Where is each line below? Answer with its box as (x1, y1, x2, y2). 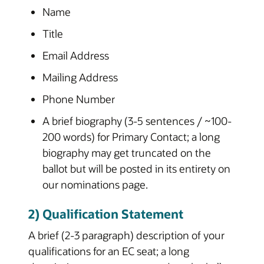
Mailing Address (42, 70, 118, 84)
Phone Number (42, 91, 115, 106)
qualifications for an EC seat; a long (28, 244, 189, 258)
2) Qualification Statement (28, 205, 183, 222)
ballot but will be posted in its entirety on (42, 161, 230, 176)
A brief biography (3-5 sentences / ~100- (42, 113, 232, 128)
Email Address (42, 48, 109, 62)
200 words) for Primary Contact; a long (42, 129, 220, 144)
